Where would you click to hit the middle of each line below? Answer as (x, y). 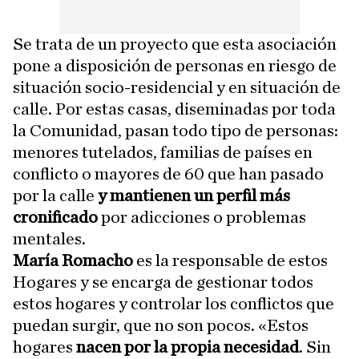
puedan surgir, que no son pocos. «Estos (161, 325)
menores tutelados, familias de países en (163, 152)
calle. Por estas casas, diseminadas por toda (174, 109)
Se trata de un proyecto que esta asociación (175, 44)
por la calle (55, 195)
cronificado (55, 217)
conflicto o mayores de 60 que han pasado (168, 173)
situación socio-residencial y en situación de (177, 87)
